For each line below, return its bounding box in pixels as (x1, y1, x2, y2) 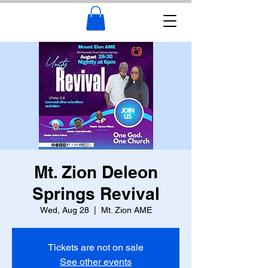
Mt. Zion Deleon (33, 162, 158, 182)
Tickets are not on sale (48, 242, 144, 253)
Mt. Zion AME (100, 205, 152, 215)
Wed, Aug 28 (39, 205, 89, 215)
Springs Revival (32, 184, 160, 203)
